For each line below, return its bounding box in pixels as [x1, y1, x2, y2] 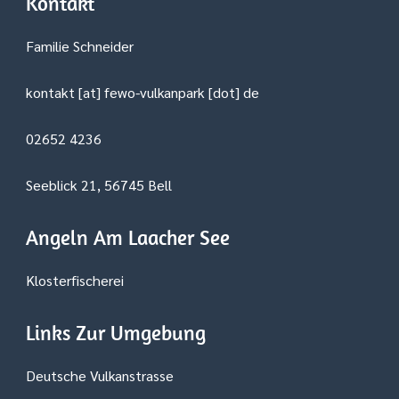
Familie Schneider [26, 37, 134, 55]
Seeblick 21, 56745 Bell [26, 175, 172, 194]
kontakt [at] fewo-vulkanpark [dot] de [26, 83, 259, 102]
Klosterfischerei [26, 271, 124, 289]
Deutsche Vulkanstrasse [26, 366, 174, 385]
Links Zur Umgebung [26, 320, 206, 346]
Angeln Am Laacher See [26, 224, 230, 250]
